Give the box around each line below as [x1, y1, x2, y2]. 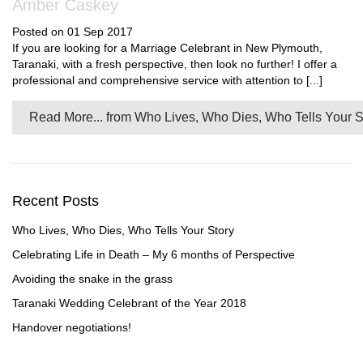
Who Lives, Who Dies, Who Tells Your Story [12, 224, 234, 237]
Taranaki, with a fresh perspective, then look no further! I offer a [12, 58, 337, 70]
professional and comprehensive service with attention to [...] [12, 74, 322, 87]
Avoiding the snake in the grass [12, 272, 173, 285]
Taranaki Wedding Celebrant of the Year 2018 [12, 297, 246, 310]
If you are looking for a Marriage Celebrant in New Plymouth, [12, 41, 322, 54]
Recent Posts [12, 193, 99, 209]
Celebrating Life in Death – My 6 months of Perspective [12, 248, 295, 261]
